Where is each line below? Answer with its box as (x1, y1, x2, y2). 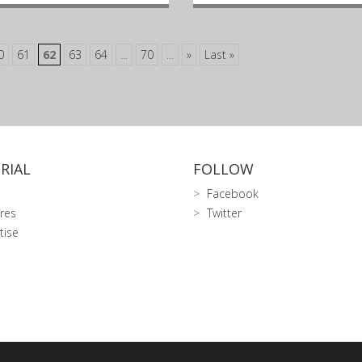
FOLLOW (193, 159, 254, 179)
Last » (204, 47, 234, 62)
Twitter (207, 205, 242, 221)
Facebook (207, 186, 259, 201)
